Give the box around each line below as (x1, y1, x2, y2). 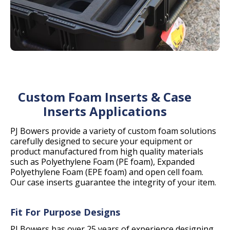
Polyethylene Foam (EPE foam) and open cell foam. (10, 166, 203, 178)
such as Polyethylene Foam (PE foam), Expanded (10, 156, 195, 167)
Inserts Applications (43, 103, 167, 120)
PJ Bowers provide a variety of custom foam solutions (10, 125, 216, 137)
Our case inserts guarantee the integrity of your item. (10, 177, 216, 188)
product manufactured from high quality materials (10, 146, 203, 157)
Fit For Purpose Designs (10, 206, 120, 218)
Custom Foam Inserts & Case (18, 88, 191, 105)
